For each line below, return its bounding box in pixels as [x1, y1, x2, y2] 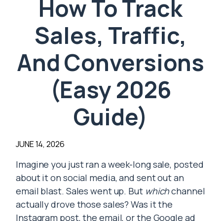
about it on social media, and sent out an [16, 172, 184, 184]
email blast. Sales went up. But [16, 185, 145, 197]
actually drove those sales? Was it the [16, 198, 173, 211]
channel [169, 185, 205, 197]
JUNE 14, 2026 [16, 139, 65, 150]
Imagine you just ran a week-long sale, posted [16, 158, 204, 171]
